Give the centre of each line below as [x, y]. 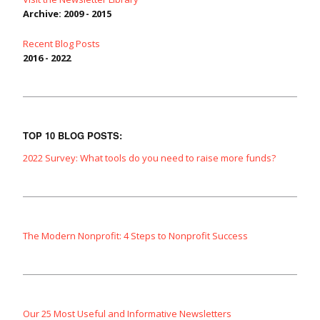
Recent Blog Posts [61, 44]
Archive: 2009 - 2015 [67, 14]
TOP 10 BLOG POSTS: [72, 136]
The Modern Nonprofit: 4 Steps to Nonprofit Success [135, 236]
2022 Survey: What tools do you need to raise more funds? [149, 158]
